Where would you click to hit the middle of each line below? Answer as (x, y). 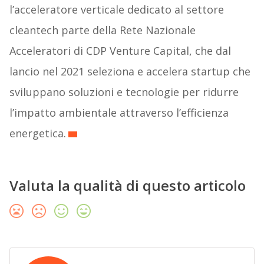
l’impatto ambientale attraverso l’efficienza (119, 113)
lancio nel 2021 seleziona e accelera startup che (130, 72)
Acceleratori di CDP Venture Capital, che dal (120, 51)
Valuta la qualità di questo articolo (127, 186)
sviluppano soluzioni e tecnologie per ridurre (124, 92)
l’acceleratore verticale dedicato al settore (116, 10)
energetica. (37, 133)
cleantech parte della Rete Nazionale (102, 30)
